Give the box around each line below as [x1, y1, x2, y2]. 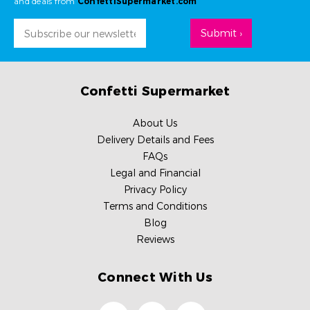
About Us [133, 117, 177, 130]
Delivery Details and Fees [96, 134, 214, 147]
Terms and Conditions [103, 200, 207, 213]
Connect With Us [98, 270, 212, 286]
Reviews [136, 233, 174, 246]
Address [14, 38, 53, 51]
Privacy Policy [123, 183, 187, 197]
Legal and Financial [109, 167, 201, 180]
